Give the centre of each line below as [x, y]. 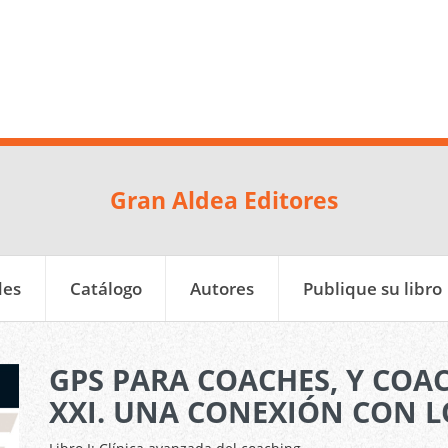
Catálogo [105, 288]
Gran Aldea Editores [224, 199]
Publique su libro [372, 288]
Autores [222, 288]
